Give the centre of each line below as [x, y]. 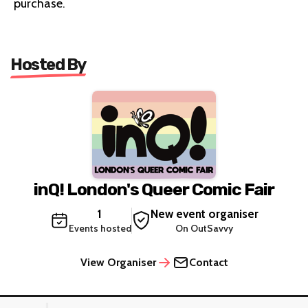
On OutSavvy [204, 228]
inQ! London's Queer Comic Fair [154, 189]
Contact [208, 262]
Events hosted [100, 228]
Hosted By [48, 65]
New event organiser [204, 213]
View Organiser [118, 262]
